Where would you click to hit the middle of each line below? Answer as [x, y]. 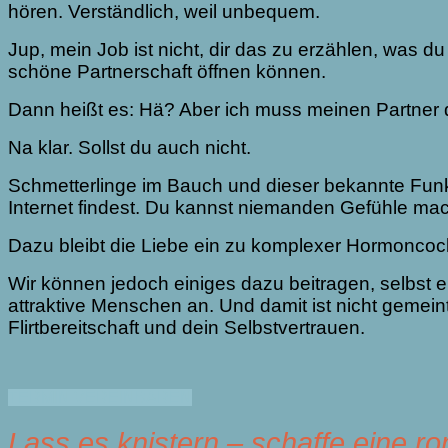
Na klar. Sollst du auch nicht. [129, 148]
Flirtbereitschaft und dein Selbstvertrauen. [189, 328]
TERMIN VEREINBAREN [100, 398]
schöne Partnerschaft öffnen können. [167, 72]
